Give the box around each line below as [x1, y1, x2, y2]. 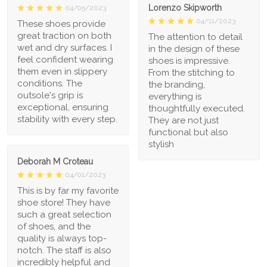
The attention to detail [148, 32, 243, 43]
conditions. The [17, 78, 82, 89]
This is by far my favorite [17, 185, 119, 197]
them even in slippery [17, 66, 107, 77]
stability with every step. [17, 114, 117, 125]
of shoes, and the [17, 221, 91, 232]
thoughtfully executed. [148, 103, 245, 114]
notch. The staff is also [17, 245, 111, 256]
